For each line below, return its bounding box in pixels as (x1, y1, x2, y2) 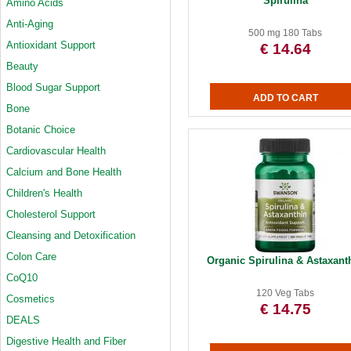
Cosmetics (6, 293, 55, 305)
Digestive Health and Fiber (6, 335, 126, 347)
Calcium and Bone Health (6, 166, 121, 178)
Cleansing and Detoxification (6, 230, 136, 241)
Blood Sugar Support (6, 81, 100, 93)
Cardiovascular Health (6, 145, 106, 157)
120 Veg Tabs (256, 288, 315, 299)
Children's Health (6, 187, 82, 199)
